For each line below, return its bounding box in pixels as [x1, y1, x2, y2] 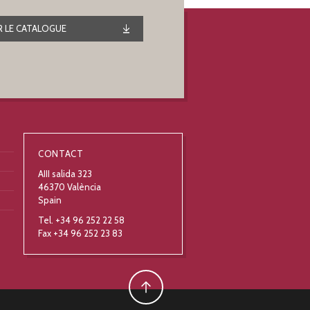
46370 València [38, 181, 101, 193]
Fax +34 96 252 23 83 [38, 228, 122, 239]
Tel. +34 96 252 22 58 [38, 215, 125, 226]
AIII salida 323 [38, 168, 92, 180]
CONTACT [38, 148, 84, 160]
